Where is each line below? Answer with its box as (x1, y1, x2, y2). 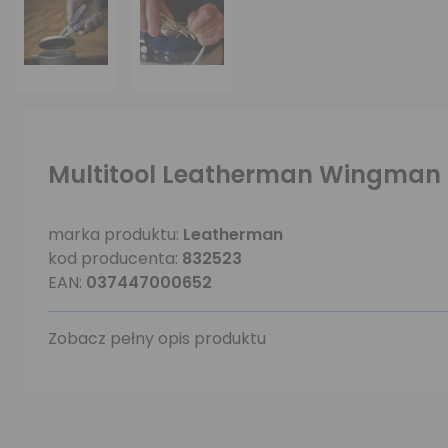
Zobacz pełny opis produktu (48, 327, 266, 350)
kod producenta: (48, 247, 182, 270)
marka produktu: (48, 223, 183, 246)
